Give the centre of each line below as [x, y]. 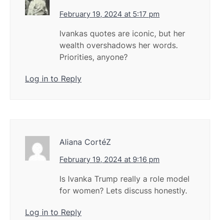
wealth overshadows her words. [119, 45]
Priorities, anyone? [94, 57]
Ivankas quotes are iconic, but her [122, 34]
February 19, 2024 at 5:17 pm [110, 14]
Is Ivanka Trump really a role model [124, 179]
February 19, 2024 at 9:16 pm [110, 160]
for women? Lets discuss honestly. [123, 191]
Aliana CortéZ [85, 142]
